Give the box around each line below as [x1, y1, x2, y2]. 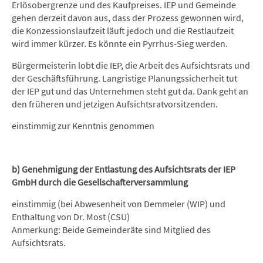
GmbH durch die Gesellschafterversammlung [12, 176, 188, 188]
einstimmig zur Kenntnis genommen [12, 120, 154, 131]
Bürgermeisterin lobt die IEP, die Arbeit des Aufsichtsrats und [12, 59, 250, 71]
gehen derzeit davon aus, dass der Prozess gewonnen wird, [12, 12, 244, 23]
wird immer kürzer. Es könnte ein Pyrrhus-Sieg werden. [12, 38, 228, 49]
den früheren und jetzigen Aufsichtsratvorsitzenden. [12, 98, 218, 110]
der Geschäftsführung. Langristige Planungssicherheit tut [12, 72, 237, 84]
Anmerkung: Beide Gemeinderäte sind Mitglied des [12, 224, 211, 235]
